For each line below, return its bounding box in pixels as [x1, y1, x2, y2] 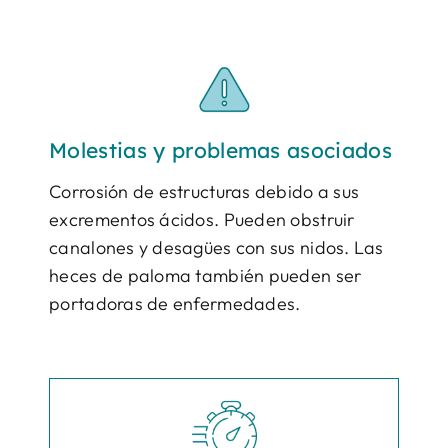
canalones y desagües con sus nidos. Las [49, 235, 384, 259]
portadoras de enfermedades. [49, 291, 301, 315]
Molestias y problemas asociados [49, 136, 392, 163]
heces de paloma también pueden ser [49, 263, 362, 287]
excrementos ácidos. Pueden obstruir [49, 207, 355, 231]
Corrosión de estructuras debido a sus [49, 179, 360, 203]
